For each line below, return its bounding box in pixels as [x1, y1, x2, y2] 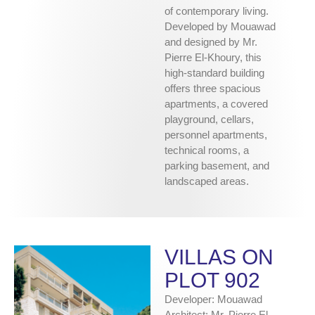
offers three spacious [165, 82, 261, 95]
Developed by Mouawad [165, 20, 276, 33]
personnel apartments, [165, 129, 267, 141]
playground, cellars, [165, 113, 254, 126]
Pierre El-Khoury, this [165, 51, 262, 64]
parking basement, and [165, 160, 269, 172]
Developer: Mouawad [165, 293, 262, 306]
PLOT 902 [165, 269, 260, 292]
